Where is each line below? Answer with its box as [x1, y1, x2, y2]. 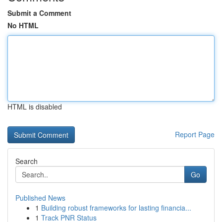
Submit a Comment [7, 8, 71, 18]
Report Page [175, 129, 215, 139]
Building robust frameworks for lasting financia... [41, 203, 191, 213]
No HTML [7, 20, 39, 30]
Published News [15, 193, 65, 203]
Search [15, 156, 38, 166]
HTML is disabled [7, 102, 62, 111]
